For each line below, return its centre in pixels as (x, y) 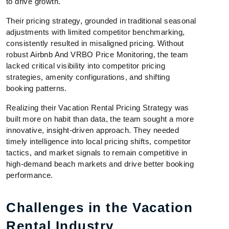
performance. (30, 175)
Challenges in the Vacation (99, 208)
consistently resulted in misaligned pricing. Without (95, 43)
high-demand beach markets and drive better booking (100, 164)
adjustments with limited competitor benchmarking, (96, 32)
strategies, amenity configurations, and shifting (88, 77)
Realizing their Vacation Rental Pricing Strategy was (98, 108)
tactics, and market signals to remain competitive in (97, 153)
